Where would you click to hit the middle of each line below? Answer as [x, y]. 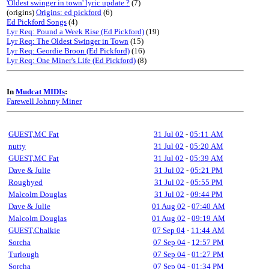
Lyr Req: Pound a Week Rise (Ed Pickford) [75, 32]
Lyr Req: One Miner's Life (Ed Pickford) [71, 60]
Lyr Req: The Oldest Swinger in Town [68, 41]
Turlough [24, 254]
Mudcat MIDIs [40, 92]
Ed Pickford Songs [37, 22]
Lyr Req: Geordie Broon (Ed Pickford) [68, 51]
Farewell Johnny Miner [44, 101]
